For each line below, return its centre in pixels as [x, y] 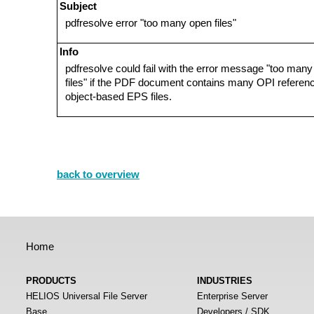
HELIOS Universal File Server [87, 296]
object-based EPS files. [118, 96]
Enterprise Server [232, 296]
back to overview [98, 174]
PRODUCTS [51, 281]
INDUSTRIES [225, 281]
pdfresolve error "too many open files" [151, 23]
